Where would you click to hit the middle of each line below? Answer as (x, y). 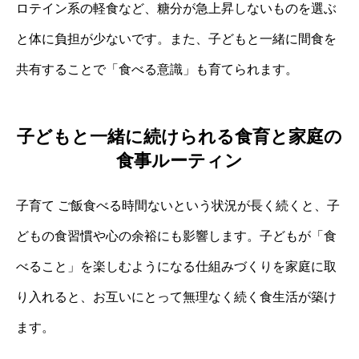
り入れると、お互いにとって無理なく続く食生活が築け (176, 297)
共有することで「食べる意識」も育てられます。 (157, 69)
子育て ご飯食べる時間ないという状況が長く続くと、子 (178, 206)
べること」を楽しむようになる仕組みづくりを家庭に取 (176, 267)
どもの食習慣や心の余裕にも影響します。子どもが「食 (176, 236)
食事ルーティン (179, 161)
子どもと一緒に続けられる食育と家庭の (179, 137)
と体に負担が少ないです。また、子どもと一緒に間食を (176, 38)
